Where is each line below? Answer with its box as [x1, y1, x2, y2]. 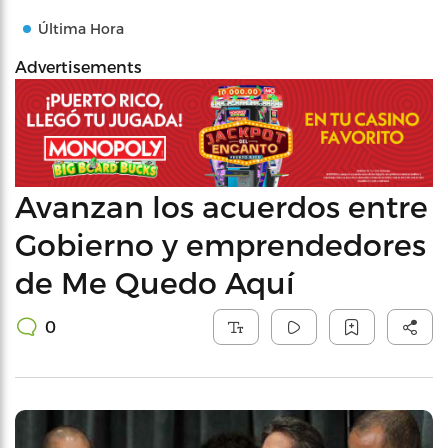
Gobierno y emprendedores [15, 225, 426, 262]
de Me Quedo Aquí [15, 263, 295, 300]
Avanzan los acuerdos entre [15, 187, 428, 224]
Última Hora [38, 20, 124, 37]
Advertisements [15, 57, 142, 76]
